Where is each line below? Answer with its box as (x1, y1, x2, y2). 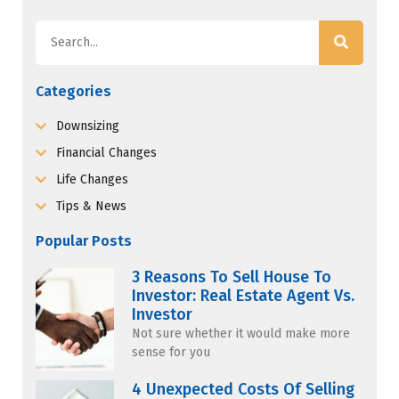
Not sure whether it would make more (132, 325, 351, 341)
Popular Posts (36, 232, 132, 249)
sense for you (132, 344, 211, 360)
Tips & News (55, 198, 126, 214)
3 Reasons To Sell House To (132, 266, 332, 287)
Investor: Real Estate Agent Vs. (132, 285, 355, 305)
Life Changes (55, 171, 128, 187)
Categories (36, 82, 111, 100)
